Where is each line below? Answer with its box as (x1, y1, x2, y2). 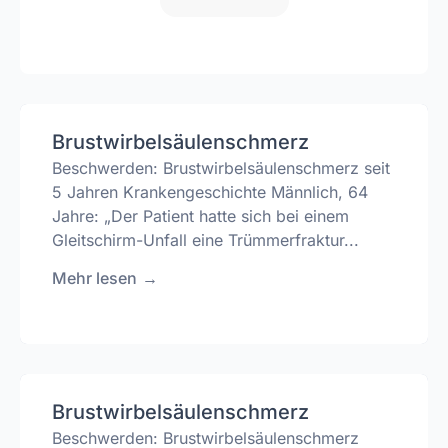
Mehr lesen (52, 268, 137, 289)
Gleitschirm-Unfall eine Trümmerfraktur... (52, 229, 359, 250)
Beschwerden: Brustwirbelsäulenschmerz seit (52, 157, 390, 178)
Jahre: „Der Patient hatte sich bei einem (52, 205, 349, 226)
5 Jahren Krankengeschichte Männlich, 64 (52, 181, 368, 202)
